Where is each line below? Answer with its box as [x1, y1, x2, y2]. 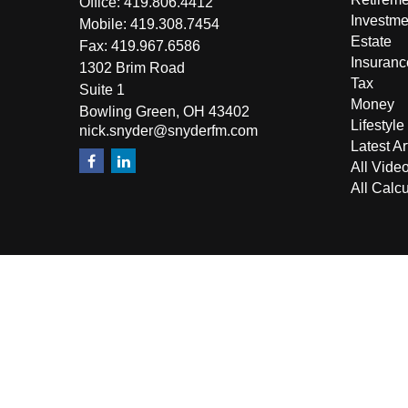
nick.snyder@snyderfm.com [79, 123, 258, 139]
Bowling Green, [79, 104, 179, 120]
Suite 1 [79, 82, 125, 98]
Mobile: [79, 16, 130, 33]
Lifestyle [350, 117, 404, 134]
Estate [350, 34, 392, 50]
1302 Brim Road [79, 60, 185, 76]
